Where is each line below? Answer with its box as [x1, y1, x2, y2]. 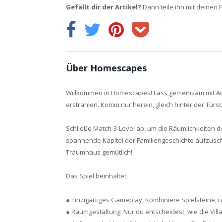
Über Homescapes [66, 61, 147, 74]
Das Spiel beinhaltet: [66, 171, 128, 180]
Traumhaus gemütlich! [66, 147, 132, 157]
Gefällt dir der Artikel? [66, 2, 141, 11]
